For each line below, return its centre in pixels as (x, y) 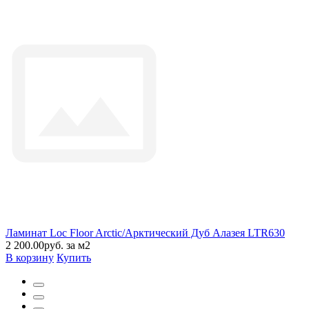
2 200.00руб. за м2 (48, 245)
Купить (74, 257)
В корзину (30, 257)
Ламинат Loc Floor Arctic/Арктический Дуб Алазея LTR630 (145, 232)
